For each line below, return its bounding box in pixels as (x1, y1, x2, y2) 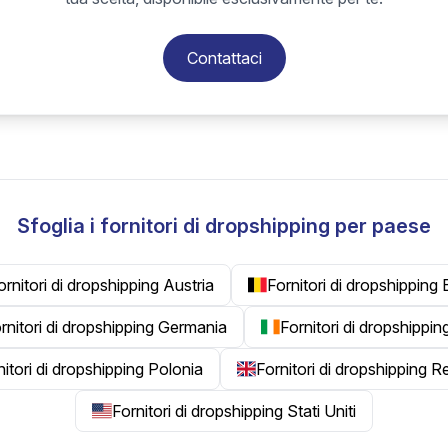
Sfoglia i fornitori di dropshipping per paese (17, 214, 431, 238)
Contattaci (186, 48, 262, 68)
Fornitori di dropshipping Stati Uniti (111, 401, 356, 421)
